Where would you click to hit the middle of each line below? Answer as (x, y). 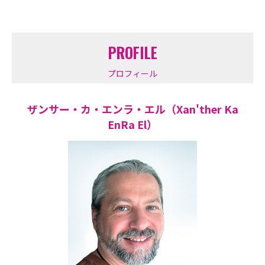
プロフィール (132, 74)
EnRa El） (132, 125)
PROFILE (132, 53)
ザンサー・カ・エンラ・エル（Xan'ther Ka (132, 109)
